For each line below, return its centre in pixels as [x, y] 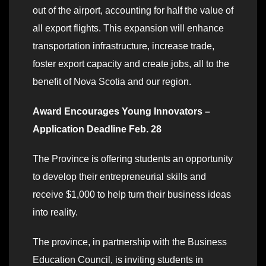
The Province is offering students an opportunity [133, 159]
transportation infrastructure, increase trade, [123, 46]
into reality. [55, 213]
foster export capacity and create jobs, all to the [131, 64]
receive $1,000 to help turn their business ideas [132, 195]
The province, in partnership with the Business [130, 242]
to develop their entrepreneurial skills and [119, 177]
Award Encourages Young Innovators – [121, 112]
